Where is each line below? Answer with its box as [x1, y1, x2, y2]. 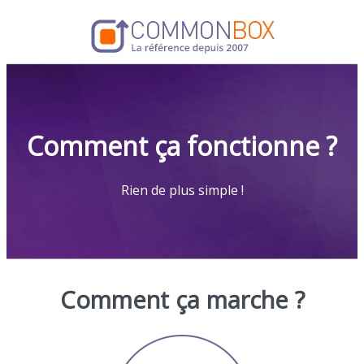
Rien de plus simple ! [120, 180, 244, 199]
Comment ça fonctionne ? [27, 128, 337, 164]
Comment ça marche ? [59, 284, 305, 315]
